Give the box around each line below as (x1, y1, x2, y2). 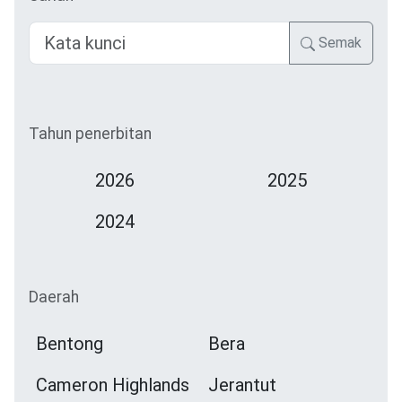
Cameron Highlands (36, 374, 189, 397)
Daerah (29, 288, 79, 307)
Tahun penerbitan (29, 125, 152, 144)
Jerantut (208, 374, 276, 397)
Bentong (36, 333, 103, 355)
